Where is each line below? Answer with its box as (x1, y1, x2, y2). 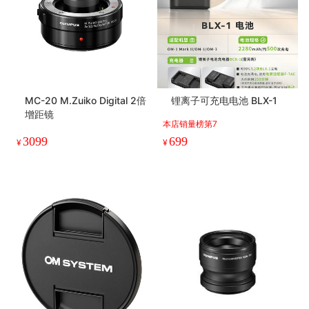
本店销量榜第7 (163, 118, 217, 129)
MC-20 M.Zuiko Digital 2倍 (25, 94, 146, 106)
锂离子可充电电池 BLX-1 (171, 94, 277, 106)
